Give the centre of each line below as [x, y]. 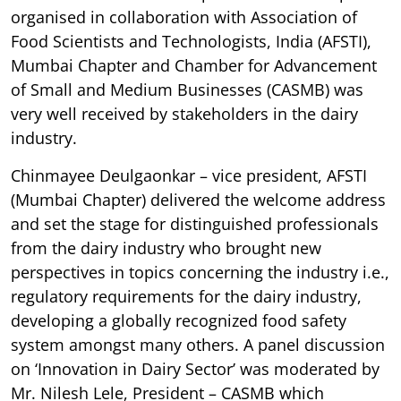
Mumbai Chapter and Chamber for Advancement [194, 66]
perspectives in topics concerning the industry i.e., [200, 273]
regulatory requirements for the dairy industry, [186, 297]
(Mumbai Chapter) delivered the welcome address [198, 200]
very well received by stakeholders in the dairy [184, 114]
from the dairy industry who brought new [166, 248]
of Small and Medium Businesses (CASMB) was [187, 90]
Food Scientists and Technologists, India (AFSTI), [191, 42]
